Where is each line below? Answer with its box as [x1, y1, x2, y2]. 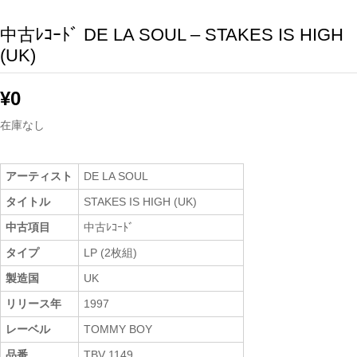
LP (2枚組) [84, 246, 138, 259]
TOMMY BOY [84, 323, 153, 335]
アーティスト [6, 170, 73, 182]
